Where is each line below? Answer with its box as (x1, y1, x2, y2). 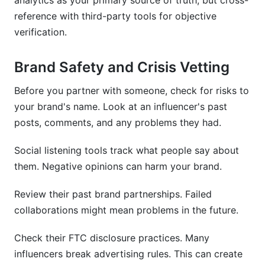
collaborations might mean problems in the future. (14, 204, 238, 216)
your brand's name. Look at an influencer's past (14, 101, 227, 112)
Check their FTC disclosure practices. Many (14, 232, 209, 244)
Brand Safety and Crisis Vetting (14, 59, 230, 76)
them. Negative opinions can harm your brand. (14, 160, 222, 172)
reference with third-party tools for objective (14, 10, 216, 22)
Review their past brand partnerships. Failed (14, 188, 212, 200)
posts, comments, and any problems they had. (14, 117, 221, 128)
